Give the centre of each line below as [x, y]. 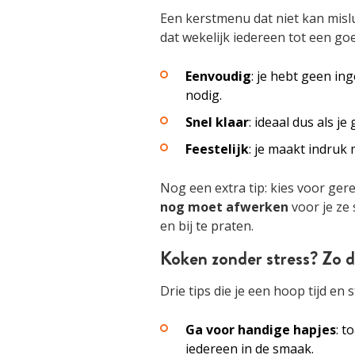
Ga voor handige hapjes [261, 330]
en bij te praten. [207, 226]
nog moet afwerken [224, 207]
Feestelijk [217, 149]
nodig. [204, 95]
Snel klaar [217, 122]
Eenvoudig [218, 76]
